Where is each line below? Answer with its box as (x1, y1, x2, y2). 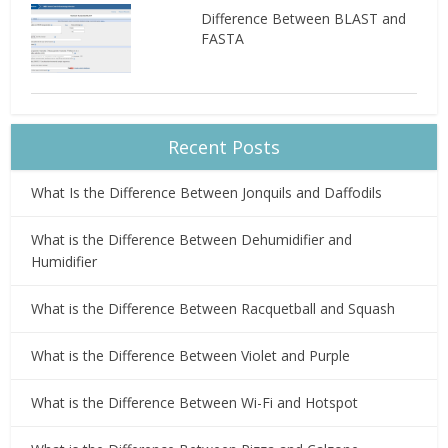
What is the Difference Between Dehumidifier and (31, 229, 353, 249)
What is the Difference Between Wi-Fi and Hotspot (31, 392, 359, 412)
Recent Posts (168, 134, 280, 159)
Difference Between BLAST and (200, 8, 406, 28)
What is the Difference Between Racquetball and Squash (31, 298, 396, 318)
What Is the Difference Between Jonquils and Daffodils (31, 182, 383, 202)
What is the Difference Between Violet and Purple (31, 345, 351, 365)
